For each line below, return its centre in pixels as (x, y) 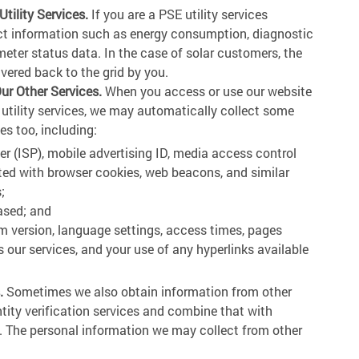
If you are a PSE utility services (178, 14)
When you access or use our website (207, 91)
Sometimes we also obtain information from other (147, 291)
